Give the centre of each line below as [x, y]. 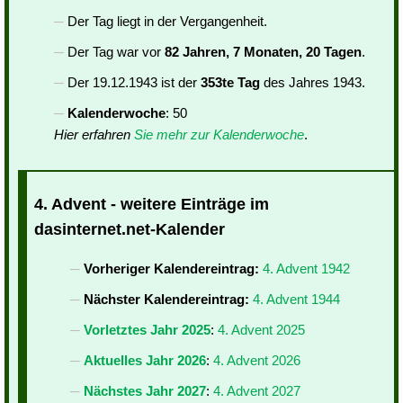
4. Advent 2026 [257, 361]
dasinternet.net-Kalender [130, 230]
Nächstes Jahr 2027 [145, 391]
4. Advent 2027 [257, 391]
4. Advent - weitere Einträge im [152, 205]
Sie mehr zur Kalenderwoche [219, 134]
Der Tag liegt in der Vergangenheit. [167, 21]
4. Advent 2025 [261, 330]
